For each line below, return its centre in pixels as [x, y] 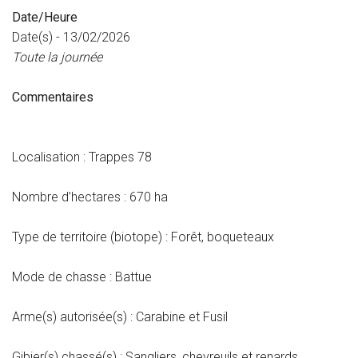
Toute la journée [57, 57]
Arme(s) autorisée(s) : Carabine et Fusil [120, 317]
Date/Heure [45, 17]
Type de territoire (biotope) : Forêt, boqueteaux [143, 237]
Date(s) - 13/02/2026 [71, 37]
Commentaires [53, 97]
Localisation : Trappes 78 [82, 157]
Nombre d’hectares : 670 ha [90, 197]
